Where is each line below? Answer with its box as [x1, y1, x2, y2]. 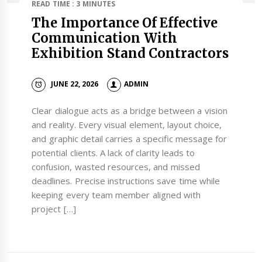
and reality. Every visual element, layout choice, [32, 118, 222, 130]
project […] [32, 202, 76, 215]
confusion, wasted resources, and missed [32, 160, 200, 173]
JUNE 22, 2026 [50, 79, 99, 89]
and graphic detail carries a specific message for [32, 132, 227, 144]
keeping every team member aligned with [32, 188, 201, 201]
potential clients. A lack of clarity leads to [32, 146, 195, 158]
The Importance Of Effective [32, 14, 218, 31]
